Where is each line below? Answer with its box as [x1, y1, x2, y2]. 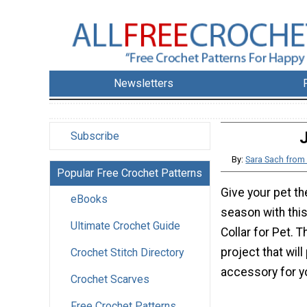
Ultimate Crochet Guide [71, 219, 180, 233]
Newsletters [114, 77, 174, 90]
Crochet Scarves [71, 273, 149, 286]
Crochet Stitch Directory [71, 246, 184, 260]
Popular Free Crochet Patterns [57, 167, 202, 180]
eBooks [71, 193, 108, 206]
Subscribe [71, 130, 119, 143]
